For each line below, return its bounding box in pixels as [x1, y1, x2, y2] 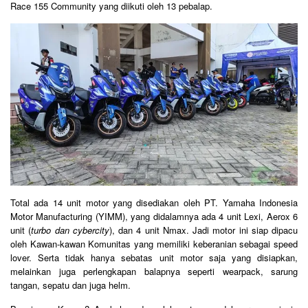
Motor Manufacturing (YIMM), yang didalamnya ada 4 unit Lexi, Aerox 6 [10, 209, 298, 223]
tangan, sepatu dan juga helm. [10, 278, 131, 291]
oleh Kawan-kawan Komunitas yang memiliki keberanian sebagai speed [10, 236, 298, 250]
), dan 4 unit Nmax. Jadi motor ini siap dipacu [109, 223, 298, 236]
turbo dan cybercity [31, 223, 109, 236]
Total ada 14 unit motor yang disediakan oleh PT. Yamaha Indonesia [10, 195, 298, 209]
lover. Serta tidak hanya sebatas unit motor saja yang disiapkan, [10, 250, 298, 264]
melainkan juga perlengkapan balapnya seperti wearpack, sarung [10, 264, 298, 278]
